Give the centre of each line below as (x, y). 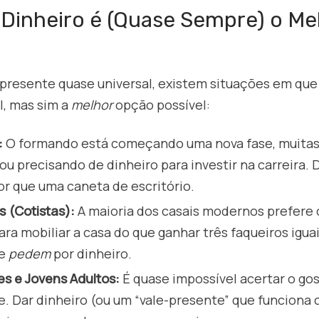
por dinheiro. (91, 254)
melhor (92, 105)
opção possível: (161, 105)
